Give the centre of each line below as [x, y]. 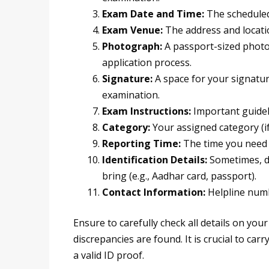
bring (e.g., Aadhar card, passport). [179, 176]
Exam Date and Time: [153, 14]
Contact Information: [154, 192]
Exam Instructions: [147, 111]
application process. [147, 63]
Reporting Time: [141, 144]
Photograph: [132, 47]
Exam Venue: [132, 30]
